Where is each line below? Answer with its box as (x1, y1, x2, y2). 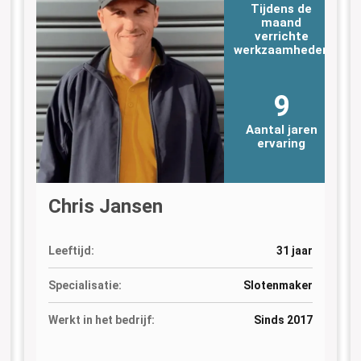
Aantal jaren (245, 122, 317, 137)
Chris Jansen (48, 194, 163, 218)
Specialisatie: (48, 278, 122, 292)
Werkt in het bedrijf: (48, 313, 155, 326)
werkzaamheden (233, 42, 330, 57)
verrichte (254, 28, 309, 44)
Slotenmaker (243, 278, 313, 292)
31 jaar (276, 243, 313, 257)
